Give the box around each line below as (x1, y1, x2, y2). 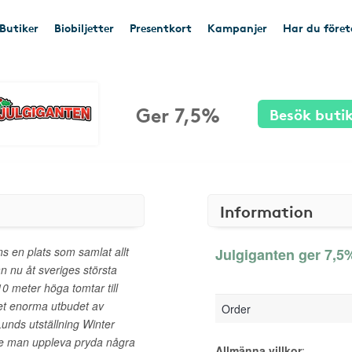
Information (220, 200, 313, 222)
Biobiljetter (54, 20, 114, 35)
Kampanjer (207, 20, 267, 35)
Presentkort (130, 20, 192, 35)
